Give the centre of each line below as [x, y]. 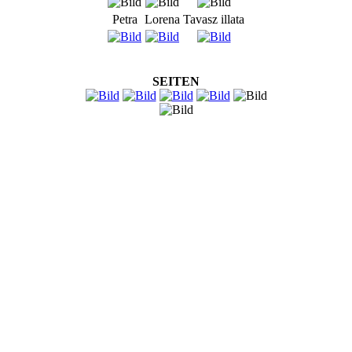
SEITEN [176, 81]
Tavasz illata [214, 19]
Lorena [162, 19]
